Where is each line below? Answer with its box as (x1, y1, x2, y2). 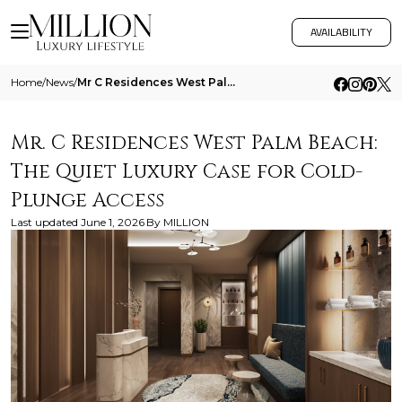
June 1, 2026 (81, 215, 144, 229)
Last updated (11, 215, 78, 229)
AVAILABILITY (310, 22, 372, 42)
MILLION (163, 215, 209, 229)
